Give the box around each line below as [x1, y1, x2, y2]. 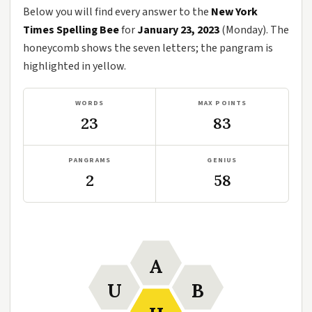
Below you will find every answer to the [23, 4, 211, 19]
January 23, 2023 [137, 22, 219, 38]
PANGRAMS [68, 155, 111, 165]
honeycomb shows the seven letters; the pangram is [23, 40, 273, 56]
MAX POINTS [197, 98, 247, 108]
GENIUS [207, 155, 237, 165]
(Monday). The [219, 22, 289, 38]
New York [211, 4, 258, 19]
